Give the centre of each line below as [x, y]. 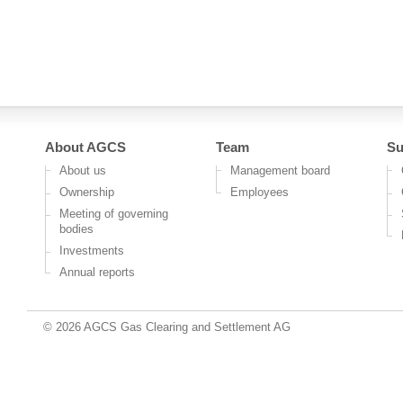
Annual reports [97, 272]
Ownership [87, 192]
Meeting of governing [114, 214]
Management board [280, 170]
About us [83, 170]
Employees [260, 192]
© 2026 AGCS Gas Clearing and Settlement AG [167, 327]
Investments [92, 251]
